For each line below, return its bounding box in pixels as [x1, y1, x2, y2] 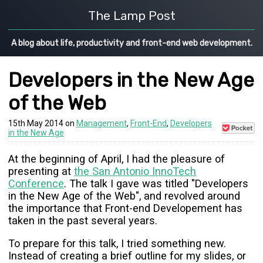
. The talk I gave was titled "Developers [64, 177, 248, 190]
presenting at [8, 164, 74, 177]
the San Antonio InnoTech [74, 164, 196, 177]
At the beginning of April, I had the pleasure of [8, 152, 225, 165]
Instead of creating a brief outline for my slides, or [8, 249, 246, 262]
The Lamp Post [87, 8, 176, 23]
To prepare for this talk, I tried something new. [8, 237, 226, 249]
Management [76, 118, 127, 128]
